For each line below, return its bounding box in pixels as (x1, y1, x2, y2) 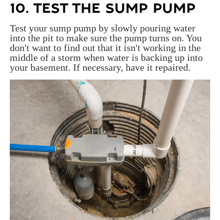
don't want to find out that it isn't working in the (10, 42, 201, 54)
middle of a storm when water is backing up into (10, 52, 203, 63)
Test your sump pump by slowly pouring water (10, 23, 195, 34)
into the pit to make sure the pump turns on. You (10, 32, 202, 44)
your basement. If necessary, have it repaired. (10, 62, 191, 73)
